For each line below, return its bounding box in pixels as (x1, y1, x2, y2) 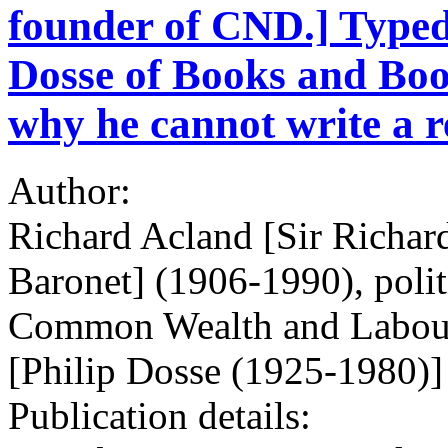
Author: (8, 168, 141, 212)
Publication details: (8, 393, 321, 437)
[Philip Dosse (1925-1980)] (8, 348, 443, 392)
